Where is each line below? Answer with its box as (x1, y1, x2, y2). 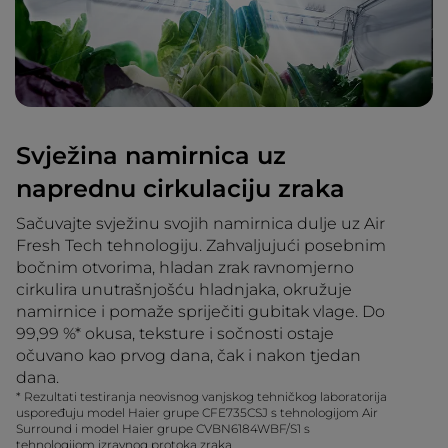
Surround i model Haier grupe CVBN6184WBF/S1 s (16, 420, 310, 436)
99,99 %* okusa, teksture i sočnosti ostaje (16, 323, 334, 343)
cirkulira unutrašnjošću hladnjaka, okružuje (16, 279, 352, 299)
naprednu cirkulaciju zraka (16, 173, 345, 203)
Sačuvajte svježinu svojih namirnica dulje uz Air (16, 213, 385, 233)
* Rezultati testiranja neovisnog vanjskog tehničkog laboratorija (16, 388, 387, 404)
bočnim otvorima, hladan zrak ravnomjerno (16, 257, 354, 277)
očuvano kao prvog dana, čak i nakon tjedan (16, 345, 361, 365)
